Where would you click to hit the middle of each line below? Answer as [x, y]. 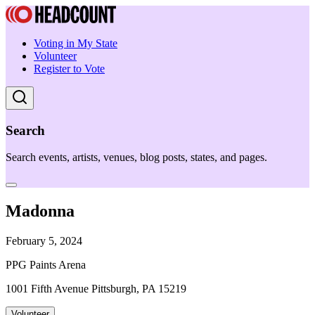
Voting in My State [76, 43]
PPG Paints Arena [46, 265]
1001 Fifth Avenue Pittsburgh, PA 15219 [96, 289]
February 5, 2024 [44, 241]
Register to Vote [69, 69]
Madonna [40, 211]
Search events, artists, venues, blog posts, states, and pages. [136, 157]
